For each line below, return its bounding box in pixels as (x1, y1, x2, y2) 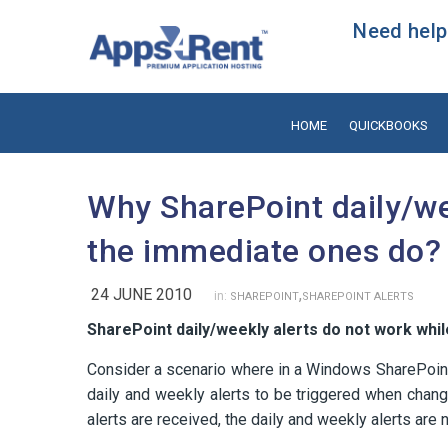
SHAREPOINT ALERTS (302, 289, 414, 303)
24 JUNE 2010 (91, 284, 192, 304)
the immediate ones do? (87, 231, 441, 270)
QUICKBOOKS (348, 117, 428, 133)
